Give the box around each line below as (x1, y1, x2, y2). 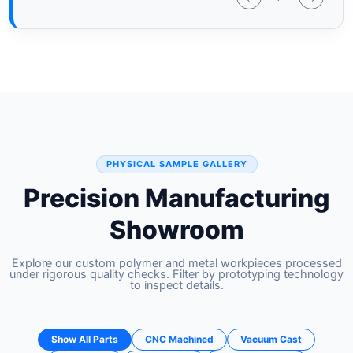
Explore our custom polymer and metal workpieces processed (11, 256, 342, 271)
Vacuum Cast (240, 333, 302, 346)
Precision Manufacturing (23, 183, 330, 214)
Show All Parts (51, 333, 118, 346)
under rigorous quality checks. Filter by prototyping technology (9, 267, 344, 282)
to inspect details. (129, 278, 224, 293)
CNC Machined (145, 333, 214, 346)
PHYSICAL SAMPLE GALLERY (106, 158, 247, 170)
